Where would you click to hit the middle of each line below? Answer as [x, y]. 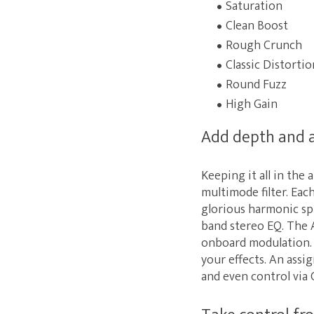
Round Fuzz [256, 85]
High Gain [252, 104]
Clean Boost [257, 26]
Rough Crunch [264, 46]
